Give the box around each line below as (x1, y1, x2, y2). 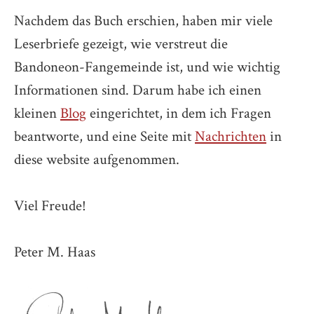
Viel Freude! (14, 196, 86, 215)
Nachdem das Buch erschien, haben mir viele (14, 11, 273, 30)
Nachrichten (195, 126, 266, 146)
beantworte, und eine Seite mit (14, 126, 195, 146)
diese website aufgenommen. (14, 149, 179, 169)
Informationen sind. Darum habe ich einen (14, 80, 261, 100)
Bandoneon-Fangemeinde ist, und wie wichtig (14, 57, 280, 76)
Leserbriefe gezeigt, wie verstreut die (14, 34, 228, 53)
